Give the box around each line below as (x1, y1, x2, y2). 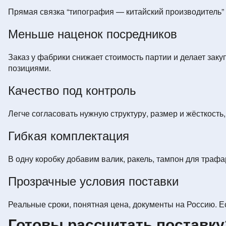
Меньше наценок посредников (8, 27, 177, 41)
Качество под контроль (8, 84, 136, 97)
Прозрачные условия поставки (8, 175, 179, 188)
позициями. (8, 62, 51, 74)
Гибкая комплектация (8, 129, 129, 143)
